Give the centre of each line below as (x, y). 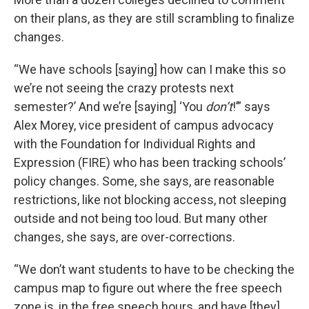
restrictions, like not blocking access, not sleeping (150, 200)
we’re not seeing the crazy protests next (124, 88)
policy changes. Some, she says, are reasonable (144, 181)
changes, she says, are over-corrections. (124, 237)
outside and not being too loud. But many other (141, 218)
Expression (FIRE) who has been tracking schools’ (150, 162)
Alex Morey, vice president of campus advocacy (144, 125)
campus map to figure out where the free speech (148, 288)
